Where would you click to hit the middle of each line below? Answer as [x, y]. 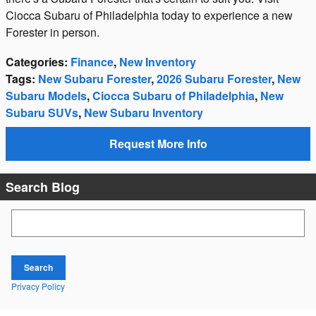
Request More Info [158, 144]
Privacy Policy [38, 286]
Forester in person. [53, 32]
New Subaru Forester [95, 79]
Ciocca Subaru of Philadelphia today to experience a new [149, 16]
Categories [35, 62]
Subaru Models [46, 96]
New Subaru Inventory [144, 113]
